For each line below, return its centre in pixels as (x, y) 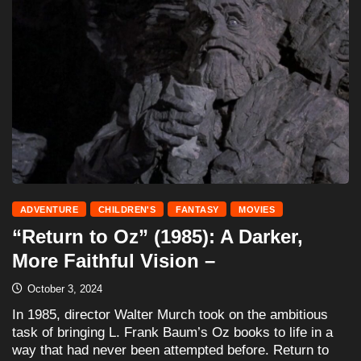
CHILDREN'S (127, 209)
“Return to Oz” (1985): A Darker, (158, 236)
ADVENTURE (49, 209)
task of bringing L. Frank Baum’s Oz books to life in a (172, 332)
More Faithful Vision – (114, 260)
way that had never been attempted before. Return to (170, 350)
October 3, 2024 (63, 288)
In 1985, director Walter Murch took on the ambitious (170, 314)
